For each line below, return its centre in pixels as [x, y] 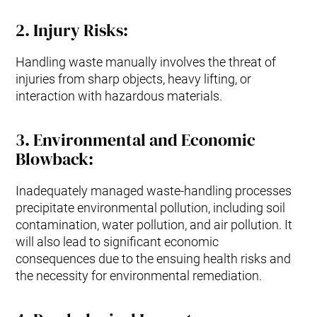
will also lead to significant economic [117, 242]
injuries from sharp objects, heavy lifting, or [134, 79]
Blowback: [57, 159]
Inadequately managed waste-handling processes [154, 191]
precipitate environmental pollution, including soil [151, 208]
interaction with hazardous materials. [119, 96]
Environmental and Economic [145, 140]
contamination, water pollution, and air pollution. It [154, 225]
